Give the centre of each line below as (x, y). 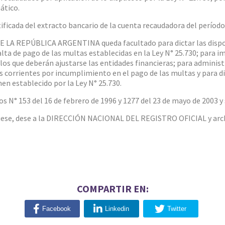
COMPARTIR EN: (113, 189)
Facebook (57, 209)
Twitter (177, 209)
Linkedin (117, 209)
